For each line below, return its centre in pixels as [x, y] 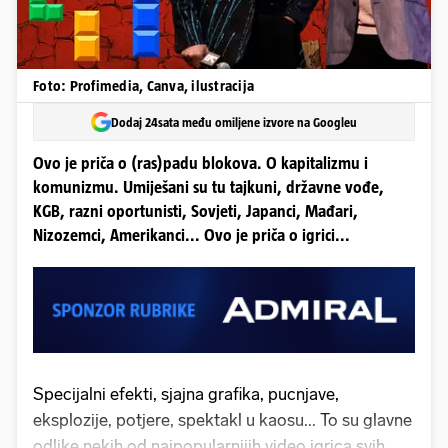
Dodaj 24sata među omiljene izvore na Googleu [234, 122]
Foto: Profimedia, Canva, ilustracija [143, 85]
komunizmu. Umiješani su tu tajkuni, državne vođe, [208, 187]
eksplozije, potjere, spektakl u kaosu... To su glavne [222, 419]
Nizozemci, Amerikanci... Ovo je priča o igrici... [191, 235]
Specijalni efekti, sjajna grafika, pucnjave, [186, 393]
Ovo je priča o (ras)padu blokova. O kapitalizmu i [200, 163]
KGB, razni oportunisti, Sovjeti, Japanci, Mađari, [195, 211]
